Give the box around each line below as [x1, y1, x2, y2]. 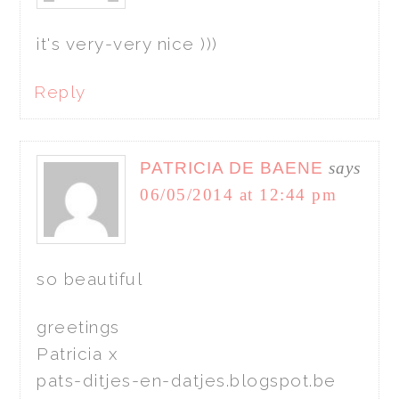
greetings [37, 316, 120, 337]
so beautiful [37, 268, 143, 289]
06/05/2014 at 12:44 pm [140, 184, 338, 204]
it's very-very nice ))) [37, 33, 218, 53]
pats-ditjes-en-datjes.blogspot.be [37, 370, 337, 390]
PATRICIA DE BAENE [140, 158, 324, 177]
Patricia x [37, 343, 118, 363]
